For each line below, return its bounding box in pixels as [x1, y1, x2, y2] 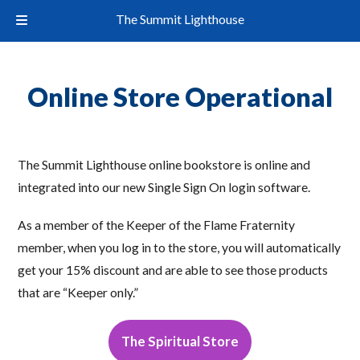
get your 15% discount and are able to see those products [18, 263, 329, 278]
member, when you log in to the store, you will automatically [18, 240, 342, 256]
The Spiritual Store [121, 333, 239, 350]
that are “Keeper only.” [18, 285, 139, 301]
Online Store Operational [27, 81, 333, 113]
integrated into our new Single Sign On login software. [18, 179, 311, 194]
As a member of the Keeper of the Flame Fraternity [18, 218, 296, 233]
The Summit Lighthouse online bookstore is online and [18, 157, 311, 172]
